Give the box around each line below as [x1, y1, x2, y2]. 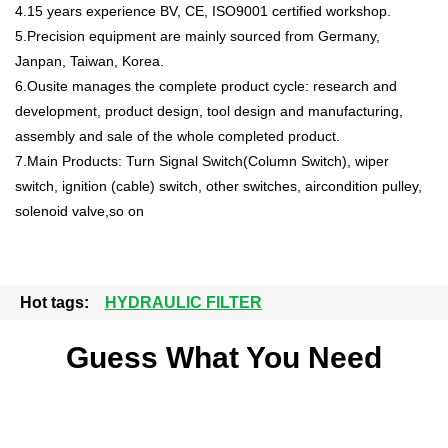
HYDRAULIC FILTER [105, 293, 262, 311]
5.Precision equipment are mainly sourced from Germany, [15, 27, 380, 44]
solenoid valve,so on [15, 202, 144, 219]
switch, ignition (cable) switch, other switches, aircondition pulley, [15, 177, 422, 194]
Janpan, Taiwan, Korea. [15, 52, 164, 69]
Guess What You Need [66, 340, 382, 374]
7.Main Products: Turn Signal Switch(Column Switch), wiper [15, 152, 389, 169]
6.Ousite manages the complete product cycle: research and [15, 77, 397, 94]
